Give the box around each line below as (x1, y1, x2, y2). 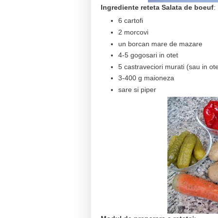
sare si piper (118, 85, 156, 93)
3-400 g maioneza (118, 74, 174, 82)
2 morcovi (118, 28, 148, 36)
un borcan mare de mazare (118, 39, 202, 48)
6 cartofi (118, 17, 143, 25)
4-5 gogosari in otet (118, 51, 178, 59)
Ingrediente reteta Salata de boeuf (101, 3, 214, 12)
